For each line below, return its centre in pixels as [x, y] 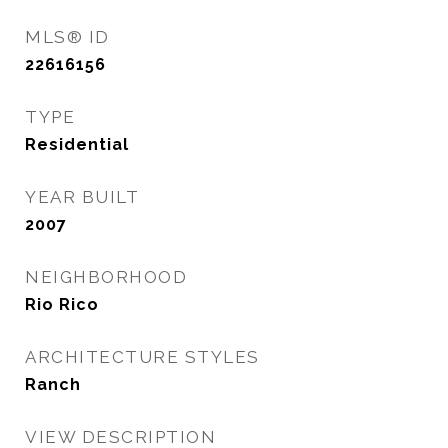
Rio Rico [62, 304]
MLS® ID [67, 37]
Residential [77, 144]
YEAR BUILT [82, 197]
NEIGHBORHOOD [106, 277]
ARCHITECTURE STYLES [142, 357]
